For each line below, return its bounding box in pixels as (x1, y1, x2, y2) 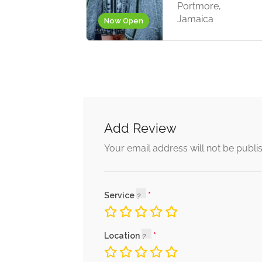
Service (104, 191, 136, 200)
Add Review (104, 120, 177, 136)
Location (104, 231, 142, 240)
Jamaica (177, 13, 213, 25)
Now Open (104, 16, 143, 25)
